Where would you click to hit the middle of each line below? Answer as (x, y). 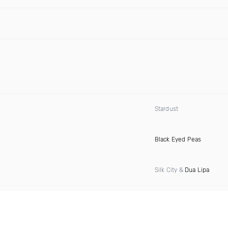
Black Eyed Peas (178, 139)
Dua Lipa (197, 170)
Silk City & (169, 170)
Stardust (166, 109)
